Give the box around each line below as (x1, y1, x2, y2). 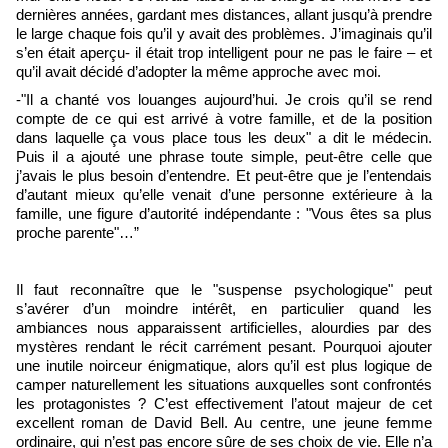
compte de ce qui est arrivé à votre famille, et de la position (16, 111, 432, 128)
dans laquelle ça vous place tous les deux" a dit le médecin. (16, 130, 432, 147)
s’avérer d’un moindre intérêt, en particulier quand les (16, 301, 432, 318)
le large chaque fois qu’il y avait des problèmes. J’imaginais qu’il (16, 25, 432, 42)
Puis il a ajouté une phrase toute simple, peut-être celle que (16, 149, 432, 166)
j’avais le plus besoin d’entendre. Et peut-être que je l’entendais (16, 168, 432, 185)
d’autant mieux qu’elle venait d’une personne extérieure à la (16, 187, 432, 204)
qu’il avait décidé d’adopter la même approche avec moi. (16, 63, 381, 80)
